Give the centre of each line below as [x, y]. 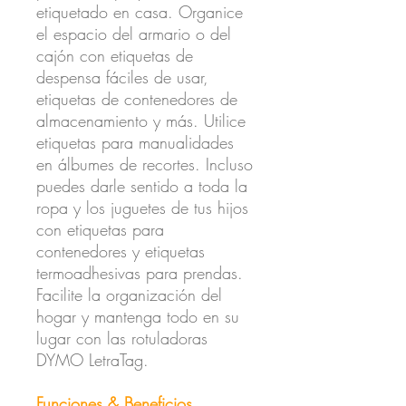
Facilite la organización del [129, 294]
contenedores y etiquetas [121, 251]
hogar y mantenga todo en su [138, 316]
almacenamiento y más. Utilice [141, 120]
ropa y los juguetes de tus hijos [142, 207]
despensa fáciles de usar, [122, 77]
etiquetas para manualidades [135, 142]
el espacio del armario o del [134, 33]
